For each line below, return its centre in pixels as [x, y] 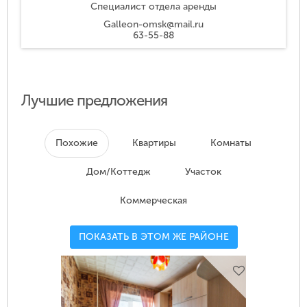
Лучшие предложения [94, 101]
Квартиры [154, 143]
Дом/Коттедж [118, 172]
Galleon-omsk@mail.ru [153, 25]
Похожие [77, 143]
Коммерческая [153, 201]
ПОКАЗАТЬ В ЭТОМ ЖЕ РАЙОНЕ [153, 237]
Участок [203, 172]
